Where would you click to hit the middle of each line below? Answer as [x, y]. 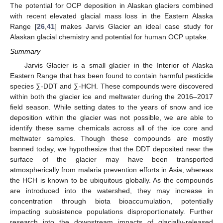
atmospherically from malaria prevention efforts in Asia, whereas [111, 169]
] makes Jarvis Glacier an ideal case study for [134, 27]
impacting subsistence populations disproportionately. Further [111, 211]
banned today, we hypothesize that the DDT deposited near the [111, 149]
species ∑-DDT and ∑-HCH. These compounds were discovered [111, 86]
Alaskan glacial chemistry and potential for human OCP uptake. [109, 37]
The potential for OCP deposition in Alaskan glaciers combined [111, 6]
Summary [25, 51]
